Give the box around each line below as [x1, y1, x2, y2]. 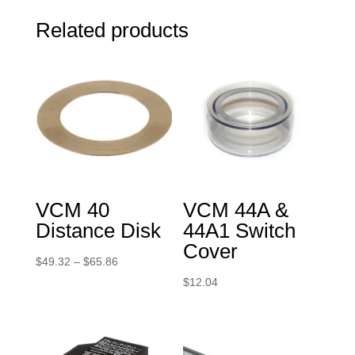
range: [116, 274, 150, 288]
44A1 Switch [183, 218, 296, 242]
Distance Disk [35, 218, 161, 242]
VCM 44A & [183, 197, 289, 222]
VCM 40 [35, 197, 109, 222]
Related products [35, 17, 189, 42]
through [116, 315, 156, 329]
